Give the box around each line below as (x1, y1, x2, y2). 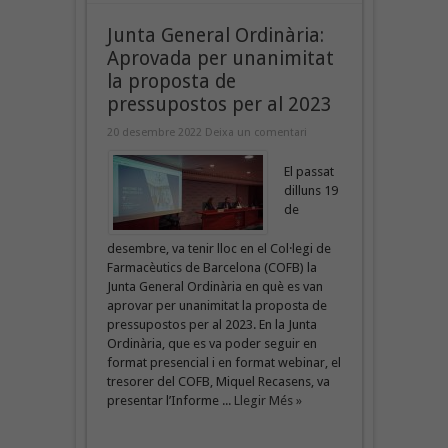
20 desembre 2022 (106, 125, 205, 139)
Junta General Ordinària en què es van (106, 278, 323, 294)
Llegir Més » (233, 392, 302, 408)
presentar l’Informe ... (106, 392, 234, 408)
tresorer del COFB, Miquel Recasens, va (106, 373, 330, 389)
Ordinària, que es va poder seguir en (106, 335, 317, 351)
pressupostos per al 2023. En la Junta (106, 316, 317, 332)
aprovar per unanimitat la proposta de (106, 297, 327, 313)
